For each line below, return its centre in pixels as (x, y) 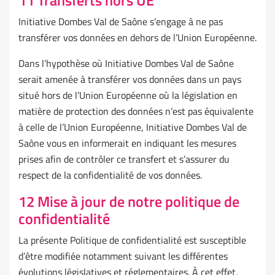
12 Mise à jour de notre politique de (129, 202)
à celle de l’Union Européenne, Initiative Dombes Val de (133, 127)
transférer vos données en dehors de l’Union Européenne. (137, 38)
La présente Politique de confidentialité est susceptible (132, 240)
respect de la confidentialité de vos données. (110, 175)
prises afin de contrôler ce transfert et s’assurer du (124, 159)
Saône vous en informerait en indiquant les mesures (127, 143)
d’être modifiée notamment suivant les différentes (123, 256)
